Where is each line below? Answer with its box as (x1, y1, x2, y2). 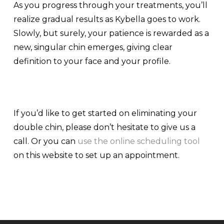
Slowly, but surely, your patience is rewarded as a (13, 28, 209, 38)
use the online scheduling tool (77, 136, 200, 146)
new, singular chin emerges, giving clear (13, 42, 172, 52)
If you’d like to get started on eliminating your (13, 108, 197, 118)
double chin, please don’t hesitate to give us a (13, 122, 195, 132)
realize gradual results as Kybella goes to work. (13, 14, 200, 24)
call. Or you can (13, 136, 77, 146)
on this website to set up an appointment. (13, 150, 179, 160)
